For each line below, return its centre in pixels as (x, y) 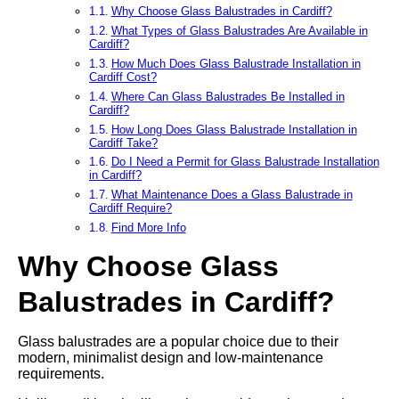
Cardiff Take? (123, 142)
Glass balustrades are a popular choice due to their (178, 342)
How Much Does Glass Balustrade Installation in (236, 63)
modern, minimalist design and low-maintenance (171, 358)
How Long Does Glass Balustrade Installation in (234, 129)
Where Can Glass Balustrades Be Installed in (228, 96)
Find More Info (148, 228)
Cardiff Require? (130, 208)
